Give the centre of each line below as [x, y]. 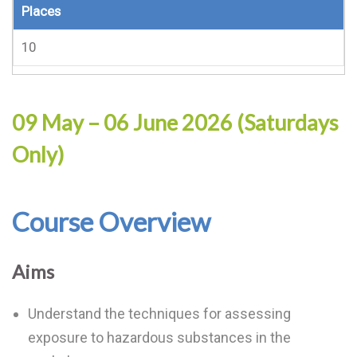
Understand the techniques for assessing [159, 314]
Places [41, 12]
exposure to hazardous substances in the [159, 337]
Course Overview [111, 222]
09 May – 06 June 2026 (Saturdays [175, 122]
